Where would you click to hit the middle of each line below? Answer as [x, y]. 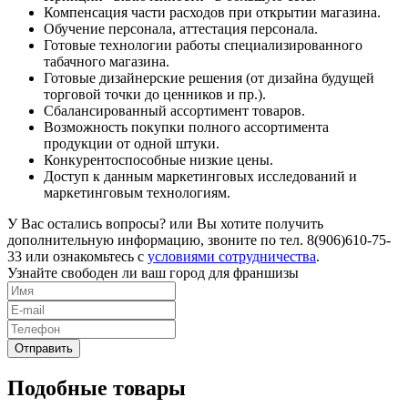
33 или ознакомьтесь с [77, 256]
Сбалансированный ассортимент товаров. [174, 110]
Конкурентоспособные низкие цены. [158, 159]
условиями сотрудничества [232, 256]
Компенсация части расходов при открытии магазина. [212, 12]
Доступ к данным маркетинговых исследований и [200, 176]
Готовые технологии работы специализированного [203, 45]
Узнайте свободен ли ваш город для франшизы [153, 272]
